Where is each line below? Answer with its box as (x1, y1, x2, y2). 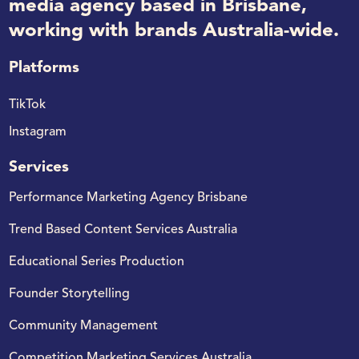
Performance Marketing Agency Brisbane (9, 191, 248, 204)
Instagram (9, 125, 67, 139)
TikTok (9, 98, 46, 111)
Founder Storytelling (9, 287, 131, 301)
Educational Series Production (9, 255, 185, 268)
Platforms (9, 59, 80, 76)
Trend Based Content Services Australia (9, 223, 238, 236)
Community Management (9, 319, 159, 333)
